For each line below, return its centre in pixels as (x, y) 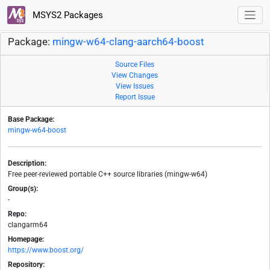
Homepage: (26, 240)
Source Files (135, 65)
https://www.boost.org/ (46, 250)
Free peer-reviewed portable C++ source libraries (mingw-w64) (108, 174)
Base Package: (31, 120)
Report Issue (135, 97)
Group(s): (23, 189)
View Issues (135, 86)
